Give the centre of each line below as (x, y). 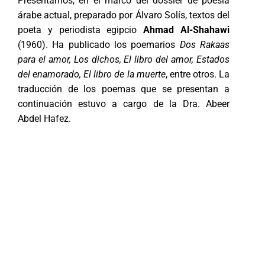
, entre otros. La (198, 74)
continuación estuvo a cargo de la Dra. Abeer (124, 104)
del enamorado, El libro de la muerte (92, 74)
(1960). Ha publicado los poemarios (99, 44)
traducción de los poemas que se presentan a (124, 89)
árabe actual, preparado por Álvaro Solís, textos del (124, 15)
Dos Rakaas (205, 44)
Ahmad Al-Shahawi (187, 30)
